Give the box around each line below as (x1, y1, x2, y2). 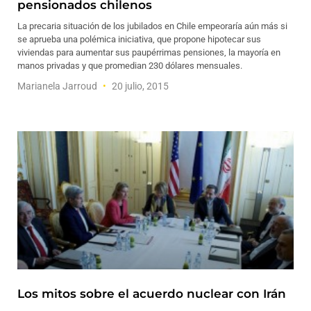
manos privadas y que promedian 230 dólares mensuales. (17, 60, 242, 71)
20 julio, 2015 (110, 81, 169, 92)
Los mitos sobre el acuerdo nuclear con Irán (17, 287, 286, 301)
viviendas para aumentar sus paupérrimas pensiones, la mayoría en (17, 47, 280, 58)
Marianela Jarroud (17, 81, 99, 92)
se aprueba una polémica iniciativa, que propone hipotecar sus (17, 34, 261, 44)
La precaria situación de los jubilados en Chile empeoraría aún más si (17, 21, 287, 31)
